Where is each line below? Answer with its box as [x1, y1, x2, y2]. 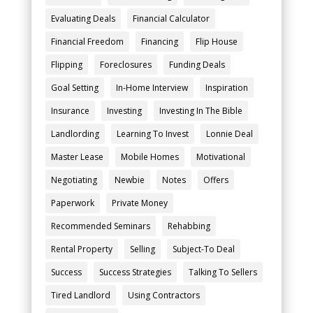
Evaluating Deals [50, 13, 115, 25]
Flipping [50, 59, 82, 71]
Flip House [195, 36, 238, 48]
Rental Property [50, 243, 112, 256]
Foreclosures [99, 59, 152, 71]
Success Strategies [99, 266, 171, 279]
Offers [203, 174, 228, 187]
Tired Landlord [50, 289, 110, 302]
